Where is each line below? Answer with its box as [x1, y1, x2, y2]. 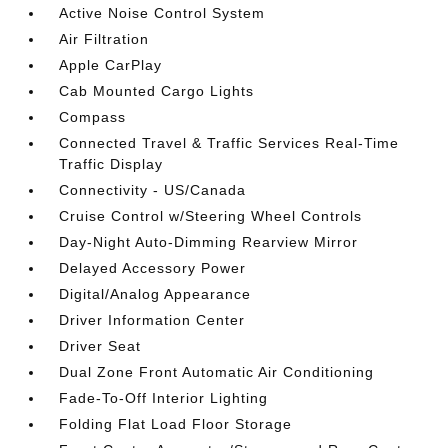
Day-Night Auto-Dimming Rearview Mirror [59, 234, 359, 251]
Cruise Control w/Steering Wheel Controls [59, 208, 363, 225]
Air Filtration [59, 31, 150, 48]
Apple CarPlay [59, 57, 163, 74]
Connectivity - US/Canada [59, 182, 247, 199]
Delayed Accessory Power [59, 260, 247, 277]
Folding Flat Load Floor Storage [59, 416, 293, 433]
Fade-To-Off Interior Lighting [59, 390, 269, 407]
